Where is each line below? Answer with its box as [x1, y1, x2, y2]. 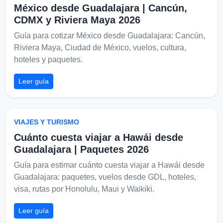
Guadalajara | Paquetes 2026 [14, 143, 149, 155]
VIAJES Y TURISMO [14, 117, 79, 126]
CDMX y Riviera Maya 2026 [14, 14, 140, 25]
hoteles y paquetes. [14, 55, 83, 64]
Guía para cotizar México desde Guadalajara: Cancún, [14, 31, 205, 40]
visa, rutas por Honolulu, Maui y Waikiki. [14, 184, 154, 193]
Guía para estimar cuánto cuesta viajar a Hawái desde [14, 160, 205, 169]
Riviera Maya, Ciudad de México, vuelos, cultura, [14, 43, 186, 52]
